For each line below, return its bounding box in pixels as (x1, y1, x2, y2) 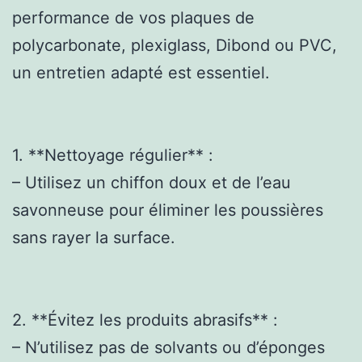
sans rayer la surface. (12, 227, 175, 247)
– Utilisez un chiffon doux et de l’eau (12, 172, 291, 192)
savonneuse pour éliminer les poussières (12, 200, 323, 220)
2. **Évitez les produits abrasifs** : (12, 309, 278, 330)
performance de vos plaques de (12, 7, 255, 27)
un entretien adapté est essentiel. (12, 62, 270, 82)
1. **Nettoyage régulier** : (12, 145, 213, 165)
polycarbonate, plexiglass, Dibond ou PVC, (12, 35, 337, 55)
